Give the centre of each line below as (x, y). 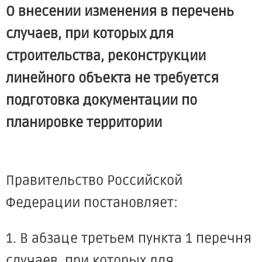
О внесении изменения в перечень (120, 12)
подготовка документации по (101, 101)
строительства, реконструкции (106, 56)
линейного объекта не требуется (112, 78)
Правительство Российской (94, 181)
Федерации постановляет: (92, 203)
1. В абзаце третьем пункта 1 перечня (129, 239)
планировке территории (84, 123)
